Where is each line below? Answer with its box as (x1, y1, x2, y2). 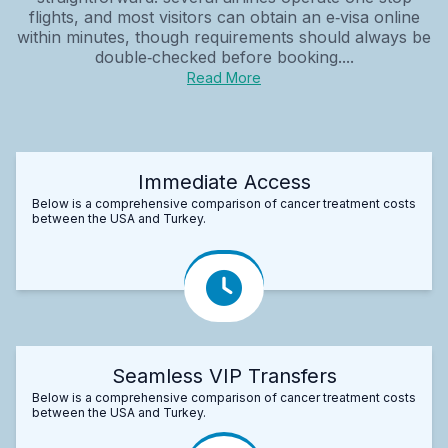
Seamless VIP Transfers (111, 363, 337, 388)
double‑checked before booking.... (94, 46, 354, 67)
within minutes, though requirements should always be (17, 26, 431, 47)
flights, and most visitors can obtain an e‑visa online (28, 6, 420, 27)
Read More (187, 68, 261, 86)
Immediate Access (137, 169, 311, 194)
